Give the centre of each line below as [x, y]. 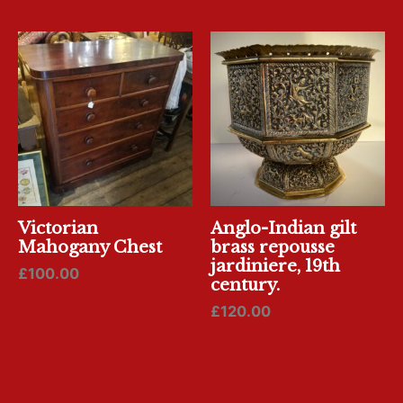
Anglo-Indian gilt [283, 228]
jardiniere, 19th [275, 266]
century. [245, 285]
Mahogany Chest [90, 247]
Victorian [58, 228]
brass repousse [273, 247]
